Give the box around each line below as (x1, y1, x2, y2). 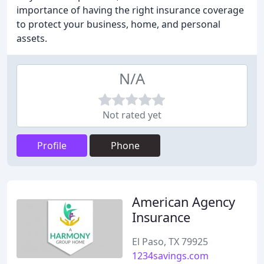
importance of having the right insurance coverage (16, 4, 244, 16)
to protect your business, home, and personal (16, 18, 220, 31)
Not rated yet (103, 108, 161, 121)
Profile (37, 139, 67, 152)
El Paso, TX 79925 (132, 235, 208, 248)
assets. (16, 32, 47, 45)
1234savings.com (132, 249, 209, 262)
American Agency (132, 193, 235, 210)
